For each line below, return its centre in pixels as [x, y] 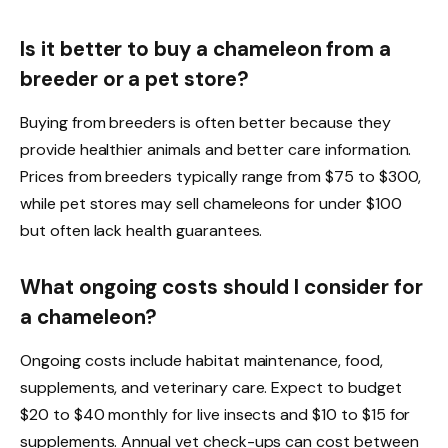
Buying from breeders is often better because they [205, 122]
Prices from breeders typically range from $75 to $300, [221, 176]
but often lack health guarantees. [141, 230]
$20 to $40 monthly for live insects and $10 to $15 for [215, 415]
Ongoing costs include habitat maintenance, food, [201, 361]
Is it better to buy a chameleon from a [206, 48]
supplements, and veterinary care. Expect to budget [211, 388]
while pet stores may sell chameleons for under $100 [211, 203]
